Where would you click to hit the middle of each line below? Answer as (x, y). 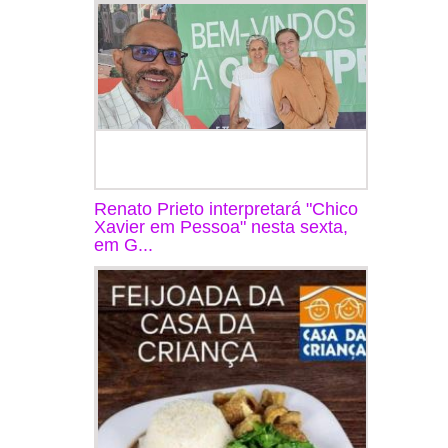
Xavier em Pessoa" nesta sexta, (221, 226)
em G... (123, 244)
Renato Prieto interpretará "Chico (226, 208)
